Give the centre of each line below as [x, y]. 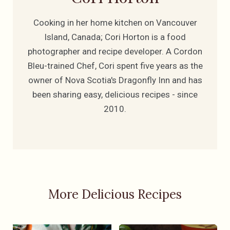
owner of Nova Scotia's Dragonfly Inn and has [115, 80]
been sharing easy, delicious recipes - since [115, 94]
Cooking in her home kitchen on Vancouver [115, 22]
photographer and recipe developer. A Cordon [115, 51]
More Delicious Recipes [115, 194]
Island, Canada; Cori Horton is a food [115, 37]
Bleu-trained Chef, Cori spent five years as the [115, 65]
